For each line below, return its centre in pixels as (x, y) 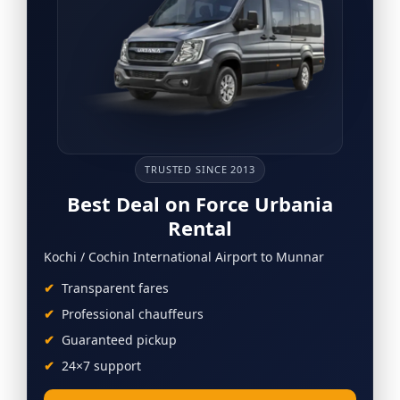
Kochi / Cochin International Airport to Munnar (184, 256)
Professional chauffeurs (133, 313)
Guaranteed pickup (119, 339)
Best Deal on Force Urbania (200, 203)
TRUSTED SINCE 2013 (200, 169)
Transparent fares (115, 287)
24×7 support (101, 365)
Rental (200, 227)
